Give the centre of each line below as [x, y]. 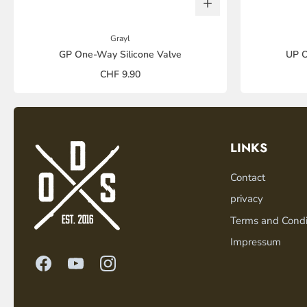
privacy [246, 199]
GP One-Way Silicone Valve [120, 54]
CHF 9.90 [120, 74]
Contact [247, 177]
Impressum [255, 242]
